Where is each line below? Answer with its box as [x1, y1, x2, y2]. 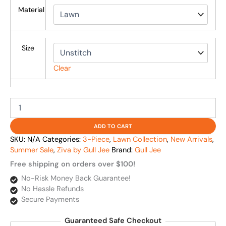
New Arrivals [171, 134, 212, 144]
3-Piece [83, 134, 109, 144]
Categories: [42, 134, 83, 144]
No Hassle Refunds [21, 184, 84, 194]
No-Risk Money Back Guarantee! [21, 174, 131, 184]
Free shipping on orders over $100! [10, 159, 135, 169]
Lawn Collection [113, 134, 167, 144]
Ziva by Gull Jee [57, 145, 109, 155]
